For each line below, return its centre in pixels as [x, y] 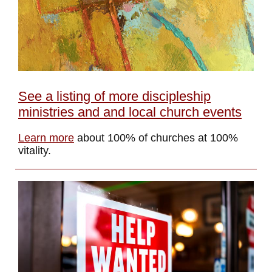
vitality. [35, 151]
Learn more [46, 138]
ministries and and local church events [130, 112]
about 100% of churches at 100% [158, 138]
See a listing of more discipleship [114, 96]
